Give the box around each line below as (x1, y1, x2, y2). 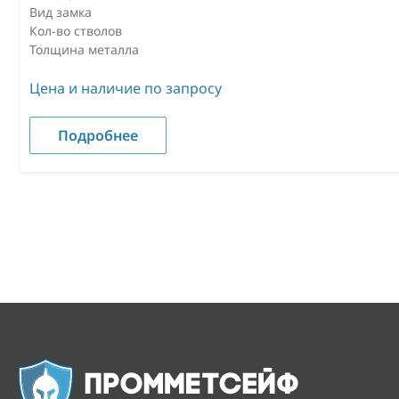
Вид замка (29, 3, 92, 20)
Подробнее (58, 125, 138, 145)
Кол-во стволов (29, 21, 122, 39)
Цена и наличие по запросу (29, 77, 222, 98)
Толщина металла (29, 40, 139, 58)
